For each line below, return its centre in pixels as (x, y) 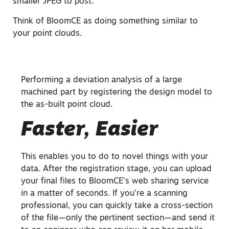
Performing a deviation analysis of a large (101, 80)
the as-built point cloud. (67, 105)
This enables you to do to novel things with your (114, 157)
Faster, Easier (90, 130)
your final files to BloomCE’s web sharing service (115, 181)
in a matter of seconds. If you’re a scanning (104, 193)
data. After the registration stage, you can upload (116, 169)
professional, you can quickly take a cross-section (117, 206)
